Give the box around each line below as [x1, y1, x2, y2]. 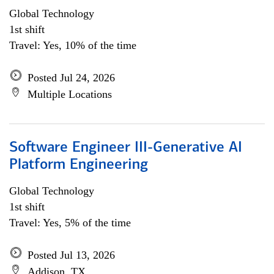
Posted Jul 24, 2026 [28, 72, 115, 84]
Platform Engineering [9, 158, 148, 172]
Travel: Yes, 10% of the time [9, 39, 136, 51]
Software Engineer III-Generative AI [9, 141, 242, 155]
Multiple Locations [28, 88, 112, 100]
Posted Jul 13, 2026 [28, 249, 115, 261]
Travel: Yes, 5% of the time [9, 217, 131, 229]
